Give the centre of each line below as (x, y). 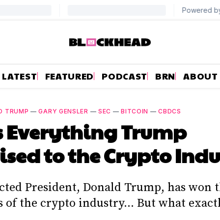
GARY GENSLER (63, 111)
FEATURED (69, 76)
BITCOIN (135, 111)
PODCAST (125, 76)
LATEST (20, 76)
